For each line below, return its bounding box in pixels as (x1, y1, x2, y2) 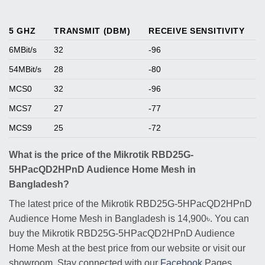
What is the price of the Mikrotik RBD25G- (9, 149, 193, 160)
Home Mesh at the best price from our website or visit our (9, 243, 245, 253)
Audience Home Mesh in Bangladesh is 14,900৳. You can (9, 213, 249, 224)
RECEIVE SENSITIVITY (148, 25, 245, 35)
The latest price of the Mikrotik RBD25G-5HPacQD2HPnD (9, 198, 252, 209)
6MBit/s (9, 44, 37, 54)
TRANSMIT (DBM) (54, 25, 131, 35)
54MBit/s (9, 64, 41, 74)
